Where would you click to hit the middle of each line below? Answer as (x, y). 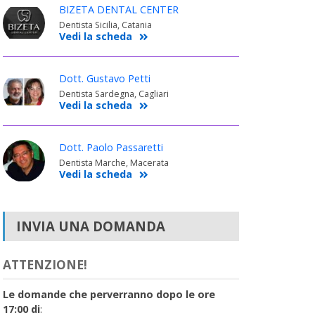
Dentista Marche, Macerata (114, 162)
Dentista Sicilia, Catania (105, 25)
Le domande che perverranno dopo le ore (109, 294)
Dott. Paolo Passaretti (111, 147)
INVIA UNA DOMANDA (90, 226)
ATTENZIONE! (45, 264)
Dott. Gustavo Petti (104, 78)
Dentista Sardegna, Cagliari (114, 94)
